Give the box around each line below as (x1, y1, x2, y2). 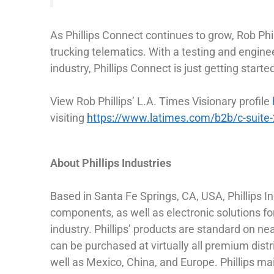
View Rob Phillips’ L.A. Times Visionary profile (50, 95, 272, 108)
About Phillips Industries (50, 157, 171, 170)
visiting (50, 111, 87, 125)
